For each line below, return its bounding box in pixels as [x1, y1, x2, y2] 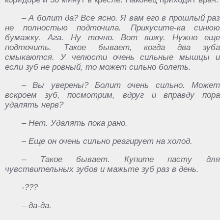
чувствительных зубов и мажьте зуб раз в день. [5, 165, 199, 174]
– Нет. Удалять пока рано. [22, 118, 128, 128]
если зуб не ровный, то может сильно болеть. [5, 62, 191, 72]
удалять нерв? [5, 100, 63, 110]
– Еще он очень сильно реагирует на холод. [22, 137, 192, 146]
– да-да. [22, 201, 52, 210]
